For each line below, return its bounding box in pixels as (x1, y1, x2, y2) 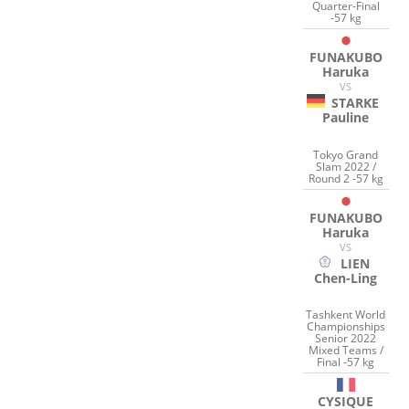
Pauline (322, 109, 370, 127)
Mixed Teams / (308, 342, 383, 359)
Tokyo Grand (313, 146, 379, 163)
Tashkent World (306, 307, 386, 323)
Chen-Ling (314, 268, 378, 287)
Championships (306, 319, 385, 335)
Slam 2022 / (315, 158, 376, 174)
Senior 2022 (315, 330, 377, 347)
